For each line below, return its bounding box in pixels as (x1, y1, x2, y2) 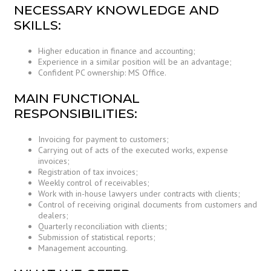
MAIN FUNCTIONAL (14, 91, 140, 106)
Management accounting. (38, 243, 128, 254)
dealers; (38, 210, 68, 221)
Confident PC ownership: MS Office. (38, 67, 166, 79)
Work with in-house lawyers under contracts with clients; (38, 188, 240, 200)
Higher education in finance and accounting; (38, 45, 195, 57)
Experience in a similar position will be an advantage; (38, 56, 232, 68)
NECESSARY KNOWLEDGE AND (14, 2, 219, 18)
